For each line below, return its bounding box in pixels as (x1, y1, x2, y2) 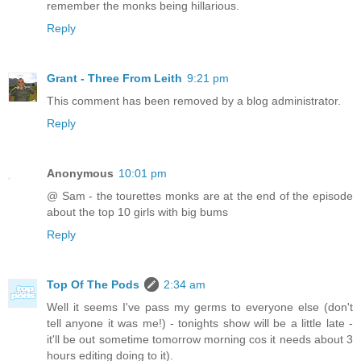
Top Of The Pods (47, 278, 139, 292)
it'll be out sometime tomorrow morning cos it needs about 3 (47, 333, 353, 346)
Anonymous (47, 167, 114, 180)
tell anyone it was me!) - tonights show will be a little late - (47, 317, 353, 330)
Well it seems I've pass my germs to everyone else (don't (47, 301, 353, 314)
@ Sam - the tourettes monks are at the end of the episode (47, 189, 353, 203)
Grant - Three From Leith (47, 72, 182, 85)
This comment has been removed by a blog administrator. (47, 94, 341, 108)
